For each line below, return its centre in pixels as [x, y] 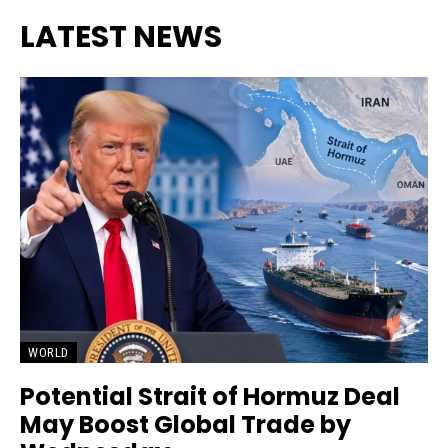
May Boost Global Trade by [185, 424]
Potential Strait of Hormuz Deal [210, 396]
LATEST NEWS [121, 37]
